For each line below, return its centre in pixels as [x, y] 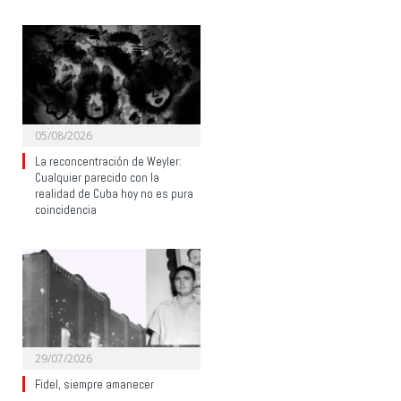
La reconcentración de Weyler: [108, 161]
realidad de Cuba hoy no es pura [114, 193]
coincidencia [66, 209]
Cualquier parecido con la [97, 177]
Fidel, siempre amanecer [94, 384]
